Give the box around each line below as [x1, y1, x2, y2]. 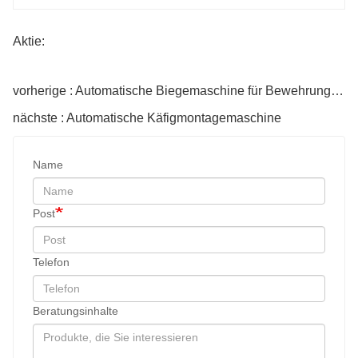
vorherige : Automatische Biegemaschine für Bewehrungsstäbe [331, 83, 344, 97]
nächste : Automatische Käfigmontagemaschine [13, 110, 281, 125]
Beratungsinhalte [33, 304, 118, 317]
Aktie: [13, 34, 45, 48]
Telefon [33, 255, 70, 268]
